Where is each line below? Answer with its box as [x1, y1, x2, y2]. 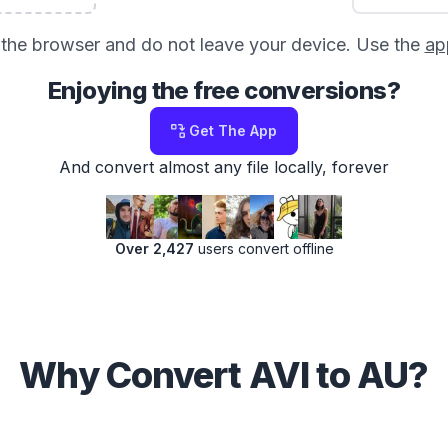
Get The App [189, 122, 277, 139]
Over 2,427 [114, 240, 194, 257]
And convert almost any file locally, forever [59, 157, 389, 177]
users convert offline [193, 240, 334, 257]
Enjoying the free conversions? [48, 76, 400, 105]
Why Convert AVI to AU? [19, 353, 429, 397]
